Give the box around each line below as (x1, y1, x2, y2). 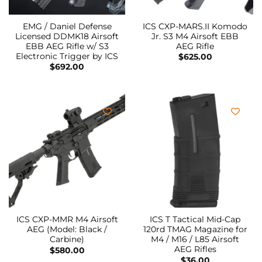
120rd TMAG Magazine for (143, 225, 247, 235)
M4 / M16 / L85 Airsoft (151, 235, 239, 244)
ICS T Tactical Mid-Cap (150, 215, 240, 225)
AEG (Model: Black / (27, 225, 107, 235)
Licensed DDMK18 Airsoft (15, 31, 119, 41)
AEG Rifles (174, 244, 216, 254)
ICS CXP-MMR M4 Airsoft (16, 215, 118, 225)
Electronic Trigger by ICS (16, 51, 118, 61)
